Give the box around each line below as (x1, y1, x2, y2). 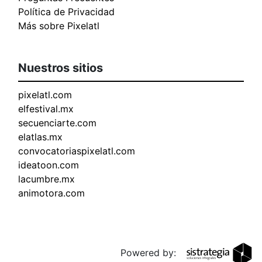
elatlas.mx (18, 131, 63, 143)
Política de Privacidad (18, 6, 115, 18)
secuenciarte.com (18, 117, 96, 129)
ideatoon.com (18, 159, 79, 171)
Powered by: (120, 247, 180, 259)
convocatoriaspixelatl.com (18, 145, 135, 157)
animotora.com (18, 187, 85, 199)
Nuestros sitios (18, 61, 103, 75)
